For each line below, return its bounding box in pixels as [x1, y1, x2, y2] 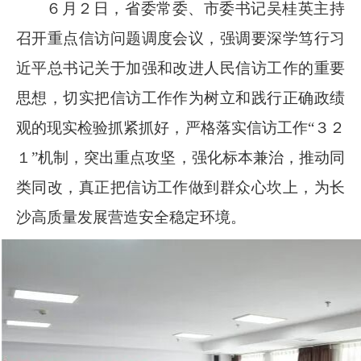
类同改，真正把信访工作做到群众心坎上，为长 [16, 178, 345, 196]
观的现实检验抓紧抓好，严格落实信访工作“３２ [16, 118, 345, 136]
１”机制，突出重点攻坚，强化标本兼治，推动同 [16, 148, 345, 166]
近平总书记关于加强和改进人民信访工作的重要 [16, 59, 345, 77]
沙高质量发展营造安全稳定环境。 [16, 208, 246, 226]
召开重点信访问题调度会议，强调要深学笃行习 [16, 29, 345, 47]
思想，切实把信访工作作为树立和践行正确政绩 [16, 89, 345, 106]
